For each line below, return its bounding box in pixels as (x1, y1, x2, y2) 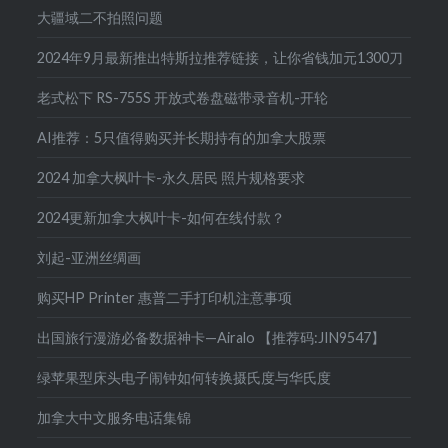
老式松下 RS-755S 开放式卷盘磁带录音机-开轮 (37, 89, 329, 107)
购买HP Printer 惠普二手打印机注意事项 (37, 289, 293, 307)
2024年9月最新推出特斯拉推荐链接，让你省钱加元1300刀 (37, 49, 404, 67)
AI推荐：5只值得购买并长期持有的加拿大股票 (37, 129, 327, 147)
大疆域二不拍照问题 (37, 9, 164, 27)
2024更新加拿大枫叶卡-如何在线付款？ (37, 209, 286, 227)
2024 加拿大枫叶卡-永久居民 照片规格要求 (37, 169, 306, 187)
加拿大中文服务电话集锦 (37, 409, 192, 427)
